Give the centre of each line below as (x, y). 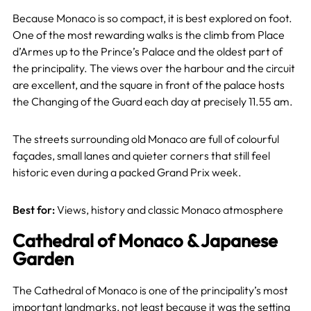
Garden (43, 259)
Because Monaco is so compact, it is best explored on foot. (152, 18)
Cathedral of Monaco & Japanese (145, 241)
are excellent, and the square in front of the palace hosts (148, 85)
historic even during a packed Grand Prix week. (127, 173)
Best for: (33, 210)
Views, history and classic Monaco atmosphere (169, 210)
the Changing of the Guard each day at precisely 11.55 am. (152, 102)
